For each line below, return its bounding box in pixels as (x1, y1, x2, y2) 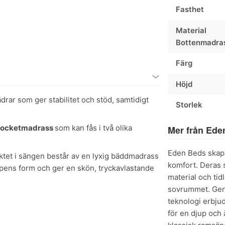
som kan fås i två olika (55, 123, 132, 133)
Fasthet (176, 4, 204, 14)
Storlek (176, 100, 203, 110)
